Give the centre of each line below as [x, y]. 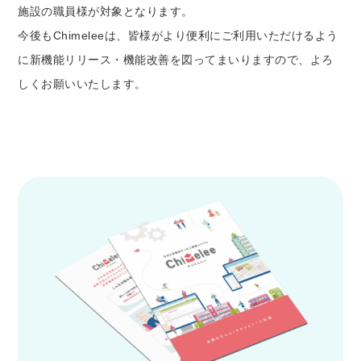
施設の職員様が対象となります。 [106, 11]
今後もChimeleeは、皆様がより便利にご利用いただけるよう [178, 35]
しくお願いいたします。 [82, 83]
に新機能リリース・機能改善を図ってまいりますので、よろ [176, 59]
